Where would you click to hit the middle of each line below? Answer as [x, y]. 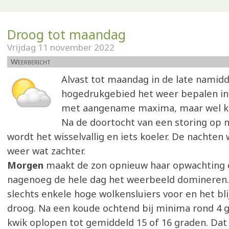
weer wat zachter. [46, 151]
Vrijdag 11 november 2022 [61, 47]
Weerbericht [31, 61]
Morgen [27, 165]
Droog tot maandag [66, 34]
